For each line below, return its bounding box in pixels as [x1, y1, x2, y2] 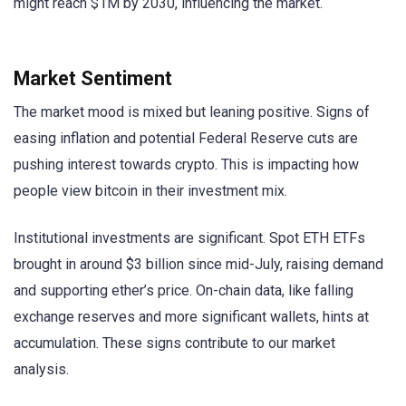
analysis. [14, 361, 69, 379]
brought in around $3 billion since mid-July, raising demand [14, 256, 383, 274]
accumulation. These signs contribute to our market [14, 334, 335, 353]
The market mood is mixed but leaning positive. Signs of [14, 103, 370, 121]
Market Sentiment [14, 67, 172, 91]
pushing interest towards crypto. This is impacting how [14, 156, 359, 174]
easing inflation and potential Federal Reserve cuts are [14, 130, 358, 148]
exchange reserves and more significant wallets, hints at [14, 308, 369, 326]
